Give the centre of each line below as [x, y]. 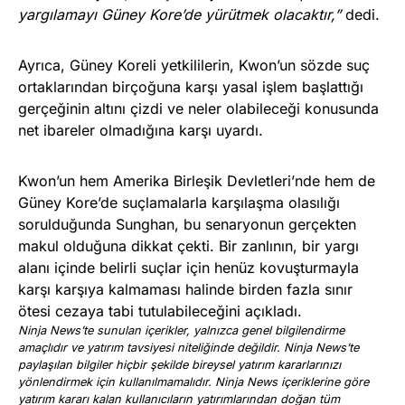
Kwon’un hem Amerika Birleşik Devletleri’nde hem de [197, 180]
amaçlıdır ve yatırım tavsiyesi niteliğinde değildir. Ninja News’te [188, 347]
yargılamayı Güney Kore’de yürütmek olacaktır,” [182, 14]
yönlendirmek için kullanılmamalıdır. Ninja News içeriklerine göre [193, 381]
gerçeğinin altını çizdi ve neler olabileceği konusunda [198, 108]
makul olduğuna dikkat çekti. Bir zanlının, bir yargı [188, 245]
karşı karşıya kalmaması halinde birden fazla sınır [185, 289]
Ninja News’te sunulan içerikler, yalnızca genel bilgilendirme [181, 330]
